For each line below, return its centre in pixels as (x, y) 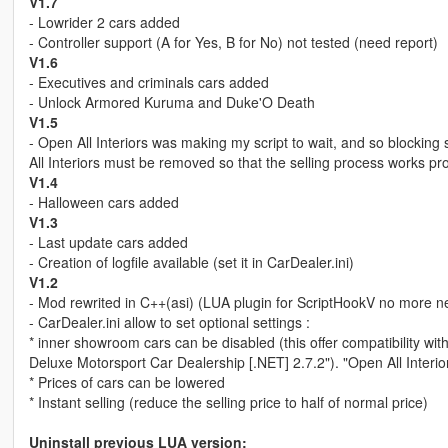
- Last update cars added (108, 241)
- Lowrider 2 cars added (104, 21)
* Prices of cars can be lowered (126, 381)
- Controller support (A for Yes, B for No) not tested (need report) (233, 41)
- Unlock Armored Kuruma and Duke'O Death (171, 101)
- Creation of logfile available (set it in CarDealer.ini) (191, 261)
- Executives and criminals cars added (148, 81)
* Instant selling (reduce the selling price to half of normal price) (228, 401)
